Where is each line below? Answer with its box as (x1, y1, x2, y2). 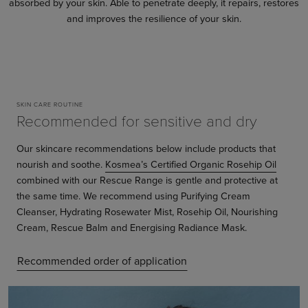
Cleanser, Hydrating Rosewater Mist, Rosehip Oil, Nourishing (16, 204, 278, 219)
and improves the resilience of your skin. (67, 11, 241, 26)
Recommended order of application (17, 253, 187, 269)
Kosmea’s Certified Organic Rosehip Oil (105, 157, 276, 172)
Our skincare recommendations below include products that (16, 141, 276, 156)
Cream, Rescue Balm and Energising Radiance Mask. (16, 220, 247, 235)
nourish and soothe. (16, 157, 105, 172)
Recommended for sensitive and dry (16, 110, 257, 131)
